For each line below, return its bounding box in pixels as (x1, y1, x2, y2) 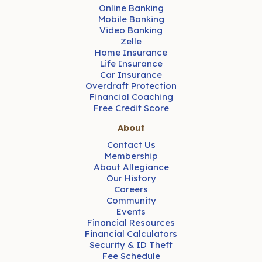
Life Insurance (99, 58, 163, 70)
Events (116, 205, 146, 217)
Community (106, 194, 156, 206)
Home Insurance (95, 47, 167, 58)
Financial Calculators (85, 227, 177, 239)
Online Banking (98, 2, 164, 14)
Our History (106, 172, 156, 184)
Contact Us (106, 139, 156, 150)
